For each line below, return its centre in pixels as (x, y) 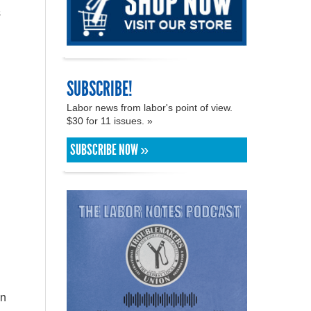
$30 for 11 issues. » (111, 120)
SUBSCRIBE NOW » (109, 150)
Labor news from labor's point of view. (150, 107)
